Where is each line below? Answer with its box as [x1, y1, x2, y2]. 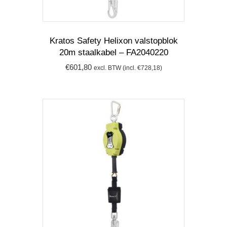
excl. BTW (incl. [93, 64, 137, 71]
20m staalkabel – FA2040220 [59, 47, 168, 57]
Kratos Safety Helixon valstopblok [49, 35, 178, 46]
